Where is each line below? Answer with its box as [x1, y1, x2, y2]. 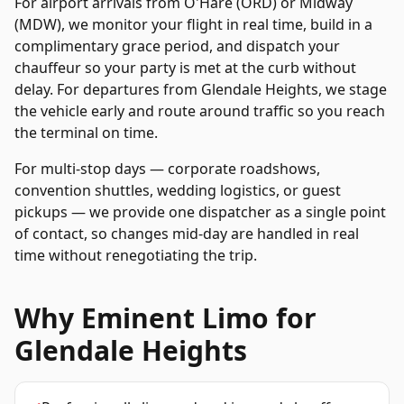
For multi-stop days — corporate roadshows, [14, 159, 320, 179]
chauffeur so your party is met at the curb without [14, 58, 356, 78]
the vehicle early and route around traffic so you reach [14, 101, 385, 121]
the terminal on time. [14, 123, 158, 142]
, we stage [318, 79, 387, 99]
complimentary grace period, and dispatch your [14, 36, 340, 56]
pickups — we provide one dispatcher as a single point [14, 202, 386, 222]
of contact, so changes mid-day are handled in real [14, 224, 359, 243]
